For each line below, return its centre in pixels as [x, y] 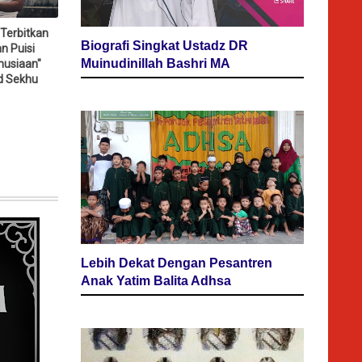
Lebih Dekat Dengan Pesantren [177, 263]
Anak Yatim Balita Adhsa [156, 281]
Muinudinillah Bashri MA [156, 63]
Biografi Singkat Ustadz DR [164, 45]
